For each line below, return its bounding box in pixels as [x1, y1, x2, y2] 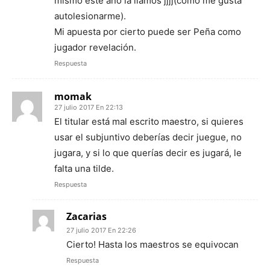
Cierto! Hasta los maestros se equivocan [66, 239, 239, 251]
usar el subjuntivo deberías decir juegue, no [54, 131, 242, 143]
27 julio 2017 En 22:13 [54, 103, 123, 112]
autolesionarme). [54, 10, 126, 22]
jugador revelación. [54, 42, 136, 54]
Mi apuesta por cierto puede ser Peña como [54, 26, 241, 38]
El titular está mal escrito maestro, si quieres [54, 116, 243, 128]
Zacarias [66, 210, 107, 224]
